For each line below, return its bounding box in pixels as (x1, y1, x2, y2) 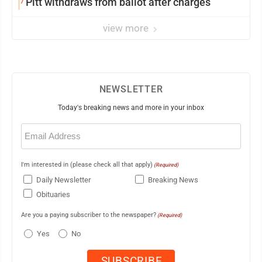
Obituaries (36, 189, 70, 199)
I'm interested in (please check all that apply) (21, 160, 153, 168)
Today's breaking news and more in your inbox (58, 103, 204, 112)
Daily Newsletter (36, 175, 91, 185)
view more (103, 22, 151, 34)
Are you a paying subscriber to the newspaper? (21, 211, 156, 219)
